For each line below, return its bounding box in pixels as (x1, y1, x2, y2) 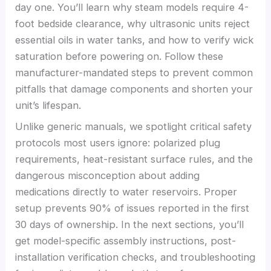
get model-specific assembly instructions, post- (15, 234, 237, 247)
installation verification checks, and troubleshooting (15, 250, 256, 263)
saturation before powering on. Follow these (15, 50, 224, 62)
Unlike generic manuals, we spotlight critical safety (15, 120, 252, 132)
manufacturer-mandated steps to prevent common (15, 66, 253, 79)
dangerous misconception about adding (15, 169, 200, 181)
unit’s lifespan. (15, 99, 82, 111)
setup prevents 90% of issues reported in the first (15, 201, 250, 214)
